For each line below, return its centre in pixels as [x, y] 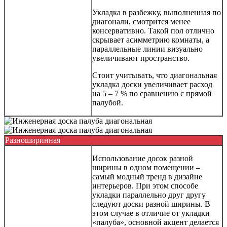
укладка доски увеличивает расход [152, 84]
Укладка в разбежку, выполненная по [157, 12]
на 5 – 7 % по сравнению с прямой [152, 93]
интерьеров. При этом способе [145, 185]
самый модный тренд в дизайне [147, 176]
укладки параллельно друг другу [149, 195]
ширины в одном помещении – [146, 167]
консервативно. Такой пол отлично [153, 30]
